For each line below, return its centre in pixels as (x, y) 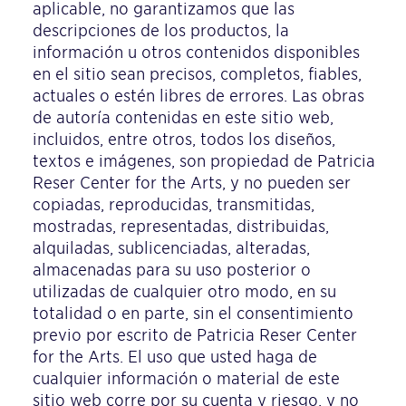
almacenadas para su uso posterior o (172, 270)
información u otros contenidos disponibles (196, 52)
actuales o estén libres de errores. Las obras (198, 96)
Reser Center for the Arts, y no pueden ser (192, 183)
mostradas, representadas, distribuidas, (181, 226)
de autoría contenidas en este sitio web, (183, 117)
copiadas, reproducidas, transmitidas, (174, 204)
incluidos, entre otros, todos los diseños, (184, 139)
